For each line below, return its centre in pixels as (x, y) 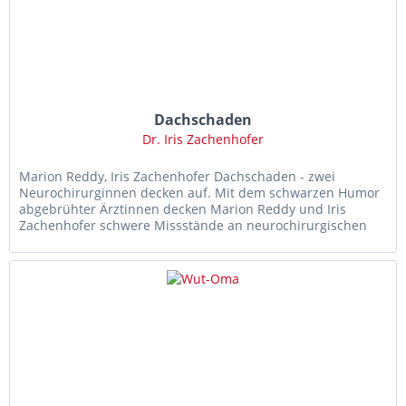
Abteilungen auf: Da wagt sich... (116, 241)
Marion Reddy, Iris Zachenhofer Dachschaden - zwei (178, 176)
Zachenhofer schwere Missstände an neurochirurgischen (193, 225)
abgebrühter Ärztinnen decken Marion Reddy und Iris (183, 208)
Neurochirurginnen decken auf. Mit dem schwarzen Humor (200, 192)
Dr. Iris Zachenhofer (203, 139)
